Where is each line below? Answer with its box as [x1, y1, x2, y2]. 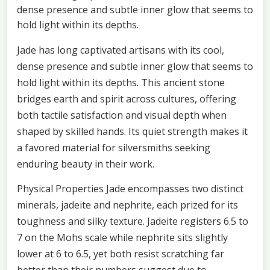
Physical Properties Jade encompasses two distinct [17, 181, 243, 195]
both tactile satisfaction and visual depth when [17, 108, 227, 122]
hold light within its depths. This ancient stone [17, 75, 225, 89]
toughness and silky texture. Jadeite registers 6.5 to [17, 214, 248, 228]
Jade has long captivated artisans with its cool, [17, 43, 224, 57]
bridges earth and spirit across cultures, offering [17, 92, 236, 105]
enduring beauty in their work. [17, 157, 154, 171]
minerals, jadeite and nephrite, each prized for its [17, 198, 238, 212]
